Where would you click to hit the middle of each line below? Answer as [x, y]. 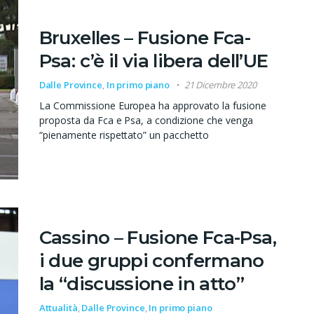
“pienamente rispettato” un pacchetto [124, 135]
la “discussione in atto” [142, 284]
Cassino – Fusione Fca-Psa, [157, 237]
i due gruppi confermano [151, 260]
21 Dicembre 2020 [220, 85]
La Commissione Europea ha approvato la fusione [153, 106]
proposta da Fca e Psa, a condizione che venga [146, 121]
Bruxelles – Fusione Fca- [145, 38]
